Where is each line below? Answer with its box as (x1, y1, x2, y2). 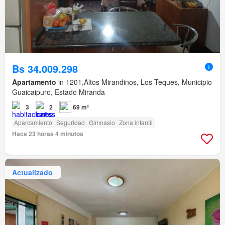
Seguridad (56, 118, 85, 127)
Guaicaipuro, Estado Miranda (12, 87, 105, 97)
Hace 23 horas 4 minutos (12, 129, 83, 139)
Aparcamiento (14, 118, 52, 127)
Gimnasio (89, 118, 115, 127)
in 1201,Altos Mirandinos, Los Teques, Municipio (56, 77, 212, 87)
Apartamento (12, 77, 56, 87)
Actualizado (12, 167, 53, 177)
